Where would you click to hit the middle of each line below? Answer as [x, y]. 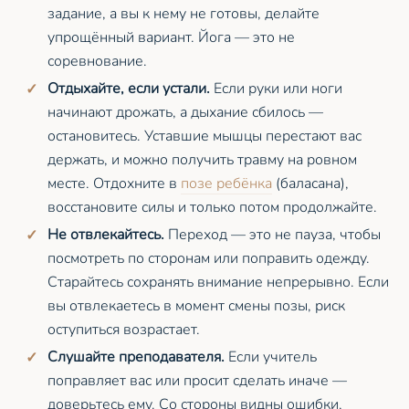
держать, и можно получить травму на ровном [202, 159]
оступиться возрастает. [124, 329]
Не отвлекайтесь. [106, 234]
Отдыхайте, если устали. [129, 88]
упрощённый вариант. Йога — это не [171, 37]
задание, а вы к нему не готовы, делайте [184, 13]
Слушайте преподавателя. [136, 357]
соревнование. [97, 61]
